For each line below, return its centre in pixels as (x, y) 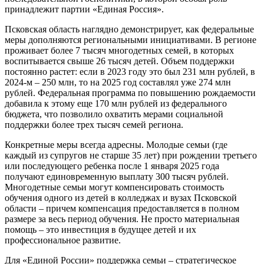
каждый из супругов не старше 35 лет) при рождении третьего (131, 156)
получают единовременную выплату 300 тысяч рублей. (117, 177)
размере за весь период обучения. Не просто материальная (122, 219)
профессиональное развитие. (63, 240)
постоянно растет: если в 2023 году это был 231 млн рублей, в (130, 72)
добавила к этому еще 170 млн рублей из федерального (116, 104)
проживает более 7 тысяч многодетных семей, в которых (119, 51)
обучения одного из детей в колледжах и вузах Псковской (121, 198)
